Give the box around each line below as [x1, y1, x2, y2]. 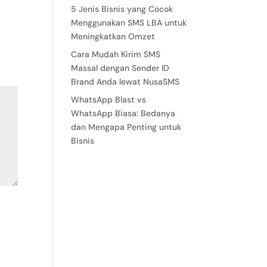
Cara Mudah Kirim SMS [71, 49, 161, 60]
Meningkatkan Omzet [71, 31, 156, 42]
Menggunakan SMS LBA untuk [71, 17, 187, 28]
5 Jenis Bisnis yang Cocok [71, 4, 173, 14]
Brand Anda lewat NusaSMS [71, 76, 180, 87]
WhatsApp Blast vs [71, 94, 147, 105]
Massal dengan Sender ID [71, 63, 170, 73]
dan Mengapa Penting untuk [71, 122, 182, 132]
